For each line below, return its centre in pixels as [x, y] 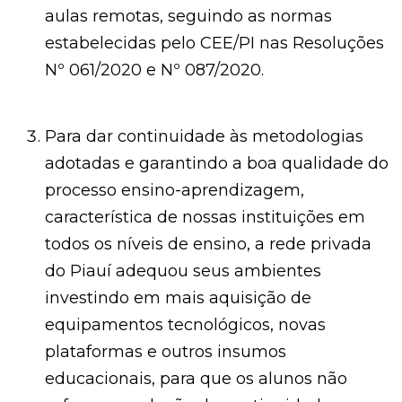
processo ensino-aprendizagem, [175, 191]
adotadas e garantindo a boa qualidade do [217, 164]
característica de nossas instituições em [205, 218]
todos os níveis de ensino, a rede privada [208, 245]
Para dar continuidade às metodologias [204, 137]
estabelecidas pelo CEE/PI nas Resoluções [214, 44]
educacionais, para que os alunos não [196, 379]
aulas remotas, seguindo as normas [188, 17]
